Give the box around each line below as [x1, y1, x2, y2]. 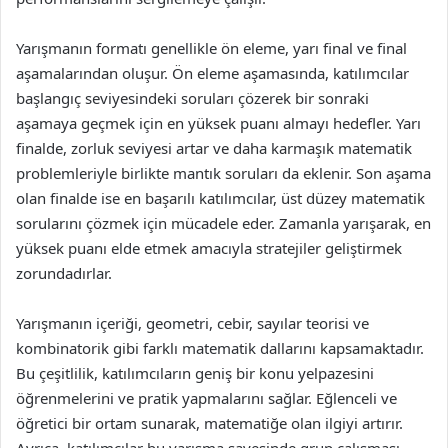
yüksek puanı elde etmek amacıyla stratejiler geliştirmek [16, 238, 402, 258]
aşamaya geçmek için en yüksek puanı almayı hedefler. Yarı [16, 113, 421, 133]
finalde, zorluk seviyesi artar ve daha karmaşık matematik [16, 138, 412, 158]
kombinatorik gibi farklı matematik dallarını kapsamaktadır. [16, 338, 424, 358]
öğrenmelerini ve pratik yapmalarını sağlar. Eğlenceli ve [16, 388, 397, 408]
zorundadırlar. [16, 263, 112, 283]
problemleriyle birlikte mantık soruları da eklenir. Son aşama [16, 163, 431, 183]
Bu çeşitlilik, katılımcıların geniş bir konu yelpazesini [16, 363, 374, 383]
